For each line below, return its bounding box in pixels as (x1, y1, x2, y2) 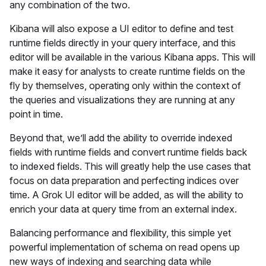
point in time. (9, 108, 65, 120)
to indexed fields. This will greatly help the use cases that (9, 160, 251, 172)
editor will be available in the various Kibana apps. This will (9, 51, 255, 63)
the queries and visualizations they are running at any (9, 94, 235, 106)
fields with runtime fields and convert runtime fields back (9, 146, 247, 158)
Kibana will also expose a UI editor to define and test (9, 23, 233, 34)
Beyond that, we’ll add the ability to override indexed (9, 132, 232, 144)
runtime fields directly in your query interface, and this (9, 37, 236, 49)
